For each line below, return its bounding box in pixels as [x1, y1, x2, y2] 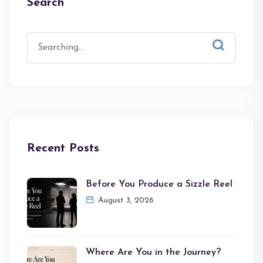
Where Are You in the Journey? [86, 247, 221, 257]
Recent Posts [27, 142, 99, 154]
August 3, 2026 [96, 195, 154, 205]
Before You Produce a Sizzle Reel [86, 179, 232, 189]
